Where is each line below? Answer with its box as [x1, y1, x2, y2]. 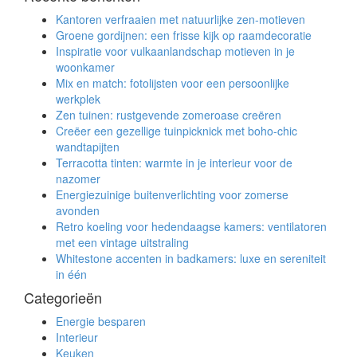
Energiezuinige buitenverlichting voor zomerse [56, 186, 288, 202]
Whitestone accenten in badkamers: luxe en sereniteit [56, 249, 326, 266]
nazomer [56, 170, 100, 186]
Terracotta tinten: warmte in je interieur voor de [56, 154, 292, 171]
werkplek [56, 90, 100, 107]
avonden [56, 202, 100, 218]
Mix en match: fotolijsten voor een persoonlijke [56, 74, 289, 91]
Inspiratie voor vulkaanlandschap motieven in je [56, 42, 295, 59]
